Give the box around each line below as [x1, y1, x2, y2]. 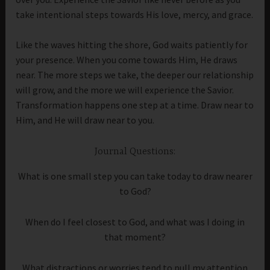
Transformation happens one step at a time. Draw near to [16, 99, 254, 111]
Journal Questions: [95, 146, 175, 157]
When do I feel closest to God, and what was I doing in [25, 215, 245, 228]
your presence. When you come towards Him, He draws [16, 54, 238, 66]
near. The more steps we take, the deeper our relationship [16, 69, 254, 81]
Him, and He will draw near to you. [16, 114, 155, 127]
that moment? [104, 230, 166, 243]
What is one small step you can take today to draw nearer [17, 170, 253, 183]
